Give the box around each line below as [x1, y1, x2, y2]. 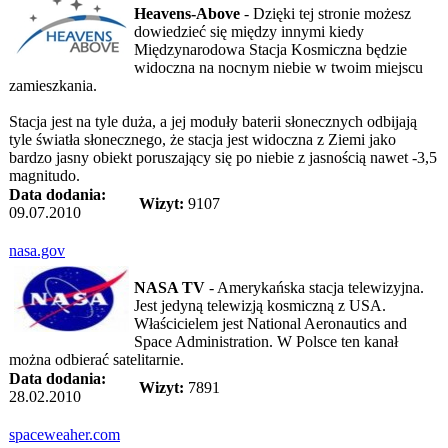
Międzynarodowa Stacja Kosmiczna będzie [134, 40, 407, 58]
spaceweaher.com [9, 425, 120, 443]
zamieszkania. [9, 76, 97, 94]
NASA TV [134, 278, 205, 296]
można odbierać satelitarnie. [9, 350, 184, 368]
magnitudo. [9, 166, 80, 184]
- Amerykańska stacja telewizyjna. [205, 278, 424, 296]
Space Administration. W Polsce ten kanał [134, 332, 398, 350]
